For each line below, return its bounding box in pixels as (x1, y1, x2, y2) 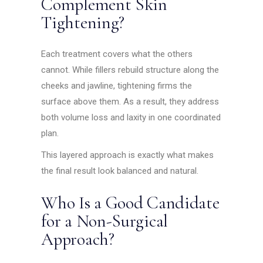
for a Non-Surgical (41, 210, 168, 232)
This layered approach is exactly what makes (41, 150, 214, 161)
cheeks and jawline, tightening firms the (41, 80, 193, 92)
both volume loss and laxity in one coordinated (41, 112, 221, 123)
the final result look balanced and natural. (41, 166, 199, 177)
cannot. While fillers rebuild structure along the (41, 65, 220, 76)
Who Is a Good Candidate (41, 192, 220, 214)
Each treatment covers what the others (41, 49, 193, 60)
